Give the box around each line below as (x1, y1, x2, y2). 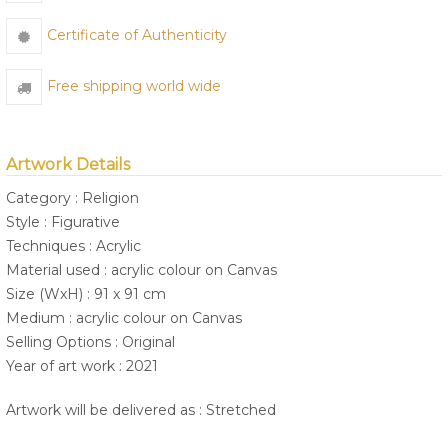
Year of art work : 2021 (6, 357, 158, 376)
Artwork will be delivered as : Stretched (6, 401, 276, 420)
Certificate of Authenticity (47, 26, 227, 45)
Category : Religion (6, 189, 139, 208)
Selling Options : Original (6, 333, 175, 352)
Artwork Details (6, 155, 130, 175)
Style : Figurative (6, 213, 120, 232)
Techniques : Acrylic (6, 237, 141, 256)
